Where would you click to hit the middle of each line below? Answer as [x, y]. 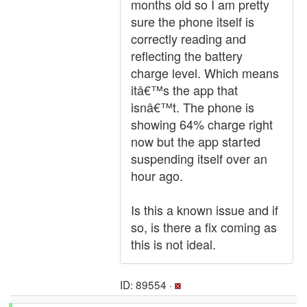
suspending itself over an [199, 158]
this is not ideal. [173, 244]
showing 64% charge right [202, 124]
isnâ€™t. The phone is [193, 107]
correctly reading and [188, 38]
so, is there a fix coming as [204, 227]
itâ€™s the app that [184, 90]
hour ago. [157, 175]
